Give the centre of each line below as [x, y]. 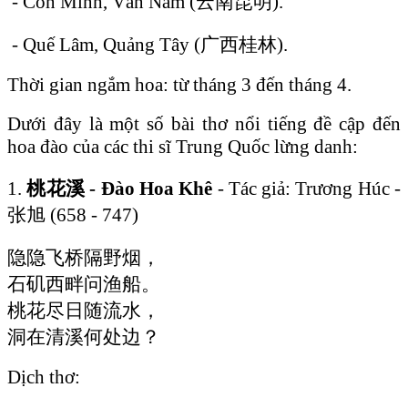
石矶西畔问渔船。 [84, 284]
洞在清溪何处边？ [84, 337]
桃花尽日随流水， [84, 310]
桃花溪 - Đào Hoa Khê [120, 188]
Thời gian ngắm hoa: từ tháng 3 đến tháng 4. [179, 84]
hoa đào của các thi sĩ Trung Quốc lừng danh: [183, 146]
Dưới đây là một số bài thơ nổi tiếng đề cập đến [204, 123]
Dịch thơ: [44, 377]
